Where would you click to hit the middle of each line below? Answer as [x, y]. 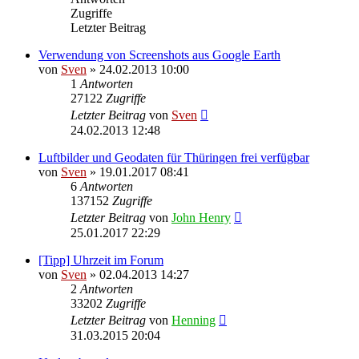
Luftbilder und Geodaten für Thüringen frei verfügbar [174, 157]
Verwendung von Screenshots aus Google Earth [159, 54]
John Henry [201, 217]
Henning [194, 320]
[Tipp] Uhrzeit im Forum [101, 260]
